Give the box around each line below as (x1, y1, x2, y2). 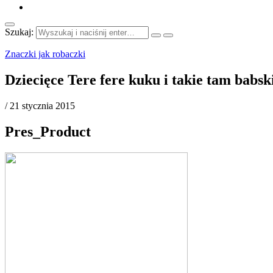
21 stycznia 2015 (10, 100, 75, 111)
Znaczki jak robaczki (5, 49, 85, 59)
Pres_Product (5, 123, 91, 140)
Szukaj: (5, 27, 34, 37)
